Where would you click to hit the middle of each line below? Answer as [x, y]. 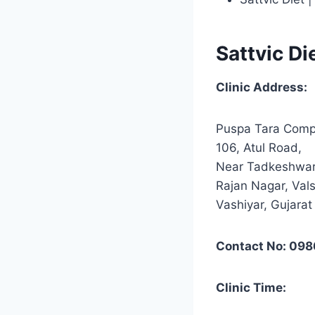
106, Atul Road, [259, 148]
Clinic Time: [251, 288]
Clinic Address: [262, 88]
